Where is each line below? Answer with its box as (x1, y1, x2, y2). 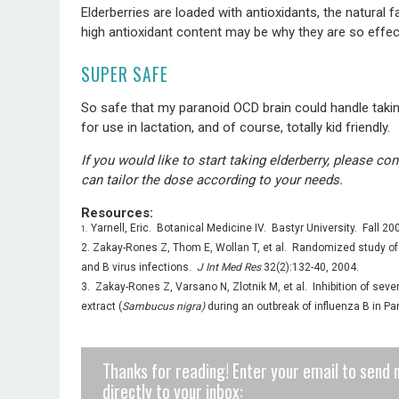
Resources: (81, 204, 154, 221)
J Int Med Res (197, 260, 262, 273)
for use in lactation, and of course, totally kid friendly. (81, 118, 391, 135)
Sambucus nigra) (122, 299, 206, 313)
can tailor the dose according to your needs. (81, 171, 347, 188)
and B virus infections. (81, 260, 198, 273)
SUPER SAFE (81, 61, 169, 87)
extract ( (81, 299, 123, 313)
